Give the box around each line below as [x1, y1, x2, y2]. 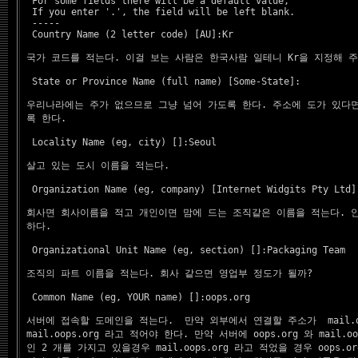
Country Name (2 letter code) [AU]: [21, 29, 222, 40]
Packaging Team [267, 245, 345, 256]
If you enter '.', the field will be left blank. [21, 6, 295, 18]
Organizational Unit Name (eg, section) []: [21, 245, 267, 256]
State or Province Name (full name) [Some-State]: [21, 76, 300, 87]
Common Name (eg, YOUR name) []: [21, 292, 205, 303]
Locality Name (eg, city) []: [21, 137, 189, 148]
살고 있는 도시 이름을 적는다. [26, 160, 169, 171]
